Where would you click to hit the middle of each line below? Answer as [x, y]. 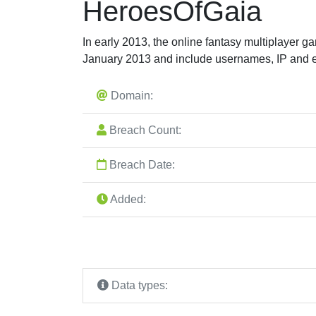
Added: [127, 199]
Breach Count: [144, 130]
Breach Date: [141, 164]
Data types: [138, 285]
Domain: [130, 95]
